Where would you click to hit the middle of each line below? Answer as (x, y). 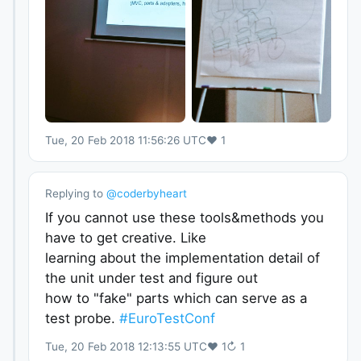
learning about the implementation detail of (183, 257)
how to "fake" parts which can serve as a (176, 298)
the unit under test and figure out (151, 278)
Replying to (74, 193)
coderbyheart (152, 193)
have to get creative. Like (126, 237)
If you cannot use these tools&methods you (185, 217)
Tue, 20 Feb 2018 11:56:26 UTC (126, 140)
